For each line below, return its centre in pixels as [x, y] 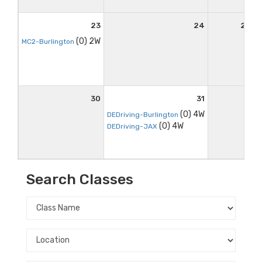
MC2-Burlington [48, 41]
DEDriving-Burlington [143, 114]
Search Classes [80, 179]
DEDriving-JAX [132, 126]
